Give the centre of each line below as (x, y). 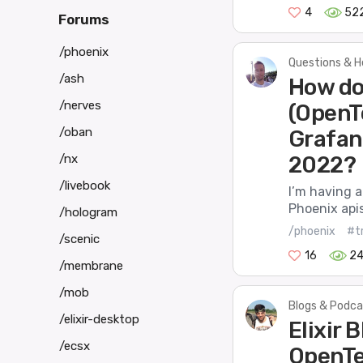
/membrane (91, 265)
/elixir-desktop (99, 319)
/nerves (80, 105)
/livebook (85, 185)
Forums (84, 20)
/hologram (88, 212)
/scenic (79, 239)
